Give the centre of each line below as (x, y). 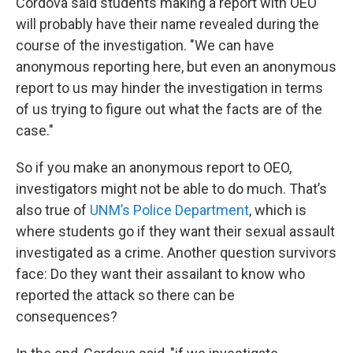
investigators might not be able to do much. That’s (171, 189)
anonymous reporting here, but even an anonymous (176, 67)
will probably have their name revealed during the (167, 24)
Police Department (190, 210)
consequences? (67, 317)
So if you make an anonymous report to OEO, (154, 168)
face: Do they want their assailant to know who (160, 274)
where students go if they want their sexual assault (175, 232)
